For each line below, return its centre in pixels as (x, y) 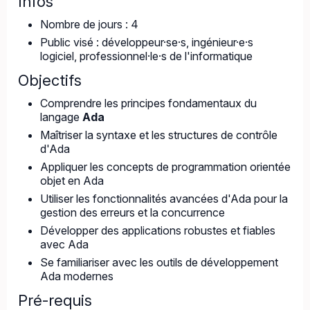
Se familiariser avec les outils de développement (159, 262)
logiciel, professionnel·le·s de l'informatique (146, 56)
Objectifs (50, 80)
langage (61, 117)
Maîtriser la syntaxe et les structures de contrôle (159, 135)
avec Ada (64, 244)
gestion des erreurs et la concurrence (133, 212)
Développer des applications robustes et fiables (158, 230)
